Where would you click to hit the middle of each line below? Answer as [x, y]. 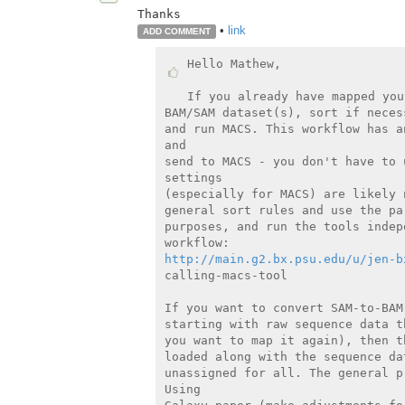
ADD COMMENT [176, 31]
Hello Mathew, [234, 63]
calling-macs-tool [226, 275]
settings [193, 177]
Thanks [159, 14]
